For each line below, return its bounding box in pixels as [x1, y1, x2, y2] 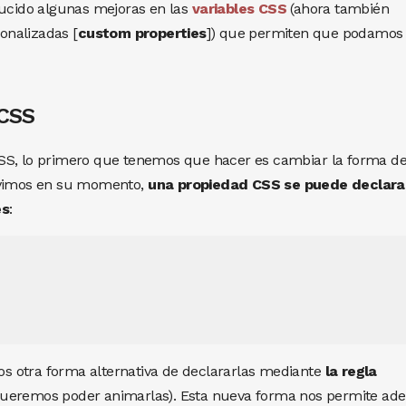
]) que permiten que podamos [206, 24, 403, 42]
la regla [324, 362, 377, 380]
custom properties [77, 24, 207, 42]
